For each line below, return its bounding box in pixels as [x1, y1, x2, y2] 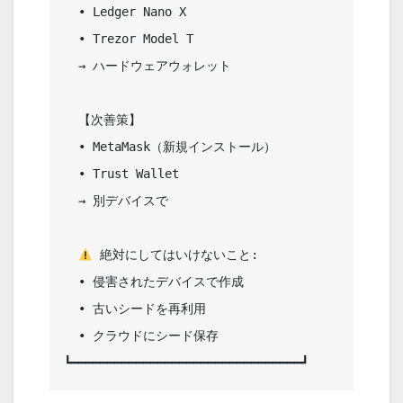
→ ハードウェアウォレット [64, 58, 78, 74]
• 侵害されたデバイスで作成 [64, 274, 78, 290]
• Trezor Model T [64, 31, 78, 47]
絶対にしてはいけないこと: [92, 247, 323, 263]
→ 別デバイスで [64, 193, 78, 209]
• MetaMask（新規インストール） [64, 139, 78, 155]
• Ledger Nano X [64, 4, 78, 20]
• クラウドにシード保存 [64, 328, 78, 344]
